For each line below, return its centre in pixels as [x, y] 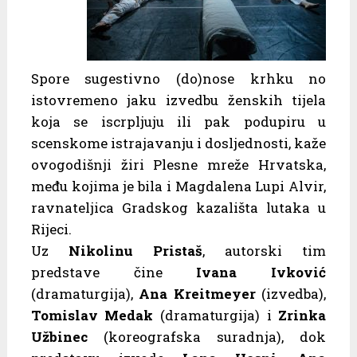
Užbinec [59, 336]
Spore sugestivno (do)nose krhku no [178, 78]
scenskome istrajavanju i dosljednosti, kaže [178, 143]
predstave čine [114, 272]
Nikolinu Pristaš [135, 250]
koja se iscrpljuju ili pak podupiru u [178, 121]
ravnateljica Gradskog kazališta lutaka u [178, 207]
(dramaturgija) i [216, 315]
